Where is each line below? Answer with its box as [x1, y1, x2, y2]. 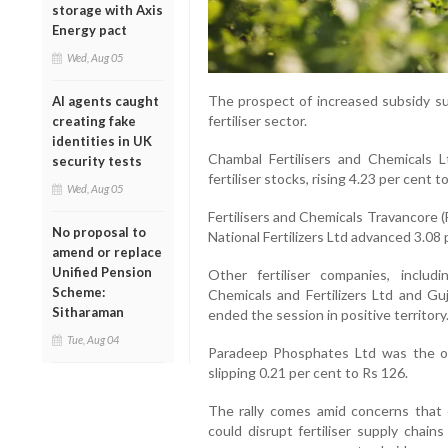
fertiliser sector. [207, 112, 307, 130]
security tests [52, 152, 142, 169]
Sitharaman [52, 303, 124, 320]
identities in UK [52, 132, 152, 149]
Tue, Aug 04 [67, 332, 119, 346]
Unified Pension [52, 263, 152, 280]
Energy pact [52, 21, 127, 38]
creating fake [52, 112, 136, 129]
